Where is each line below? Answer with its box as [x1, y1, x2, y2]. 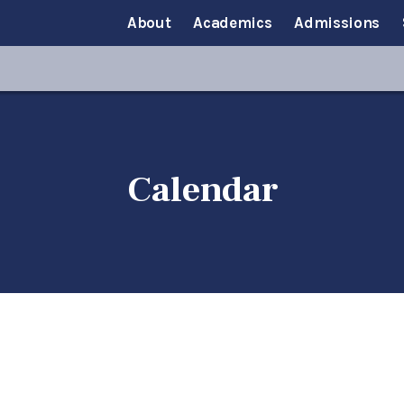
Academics [193, 14, 272, 32]
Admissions [294, 14, 380, 32]
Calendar [126, 167, 278, 214]
